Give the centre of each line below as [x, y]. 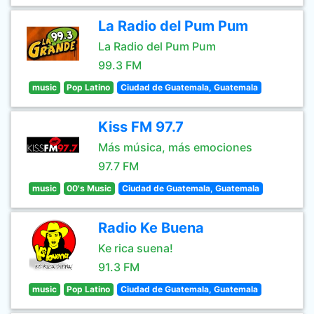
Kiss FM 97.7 [141, 127]
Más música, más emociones [175, 147]
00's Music [89, 188]
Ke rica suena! [136, 248]
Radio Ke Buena [151, 228]
